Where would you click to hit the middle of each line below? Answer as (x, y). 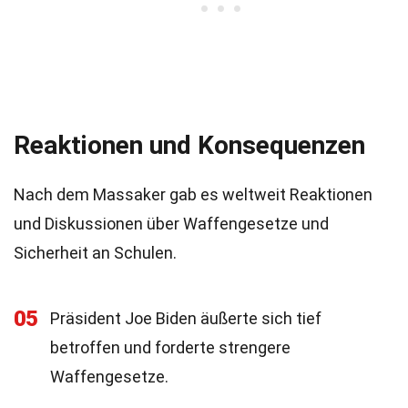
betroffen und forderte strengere (170, 347)
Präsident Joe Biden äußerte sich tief (186, 318)
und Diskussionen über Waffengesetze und (171, 224)
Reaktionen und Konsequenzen (189, 145)
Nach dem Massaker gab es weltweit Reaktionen (193, 194)
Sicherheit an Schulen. (95, 253)
